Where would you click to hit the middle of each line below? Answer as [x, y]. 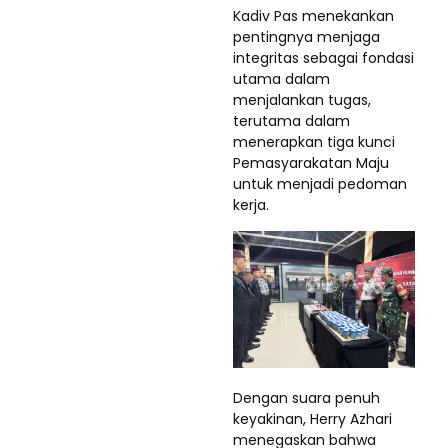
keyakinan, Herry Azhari [312, 418]
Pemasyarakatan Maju [311, 163]
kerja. [251, 205]
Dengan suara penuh [306, 397]
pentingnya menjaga [306, 37]
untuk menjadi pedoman [320, 184]
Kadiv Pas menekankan [313, 16]
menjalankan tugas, [302, 100]
